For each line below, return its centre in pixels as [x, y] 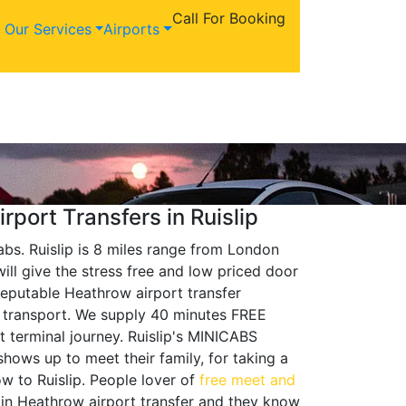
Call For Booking [229, 18]
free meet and [247, 380]
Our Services [48, 29]
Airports [132, 29]
